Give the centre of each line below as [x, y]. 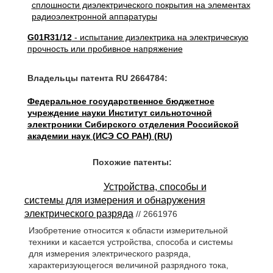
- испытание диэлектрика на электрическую [160, 37]
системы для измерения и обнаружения [115, 200]
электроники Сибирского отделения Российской [133, 124]
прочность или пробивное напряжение [105, 49]
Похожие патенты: [132, 162]
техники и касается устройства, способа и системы [130, 242]
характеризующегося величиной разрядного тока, [128, 265]
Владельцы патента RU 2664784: [97, 78]
